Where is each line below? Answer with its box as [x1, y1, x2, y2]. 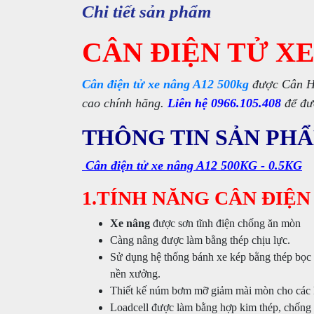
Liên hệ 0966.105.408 [168, 96, 281, 110]
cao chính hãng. [82, 96, 168, 110]
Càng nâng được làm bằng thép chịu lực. [110, 234, 290, 246]
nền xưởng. [110, 268, 161, 280]
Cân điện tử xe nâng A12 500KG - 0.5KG [82, 158, 302, 172]
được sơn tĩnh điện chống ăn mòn [150, 217, 301, 229]
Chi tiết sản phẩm [82, 2, 211, 21]
